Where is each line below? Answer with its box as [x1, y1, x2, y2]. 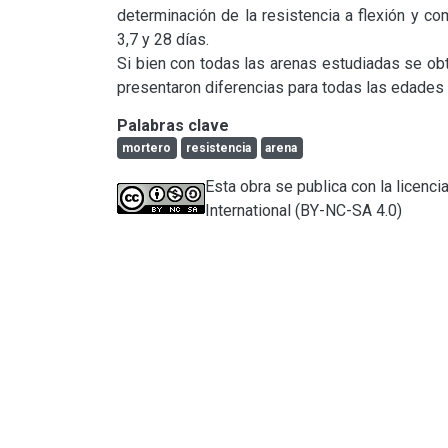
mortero [121, 140, 171, 155]
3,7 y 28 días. [117, 29, 209, 49]
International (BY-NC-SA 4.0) [205, 200, 402, 220]
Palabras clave [117, 115, 229, 135]
